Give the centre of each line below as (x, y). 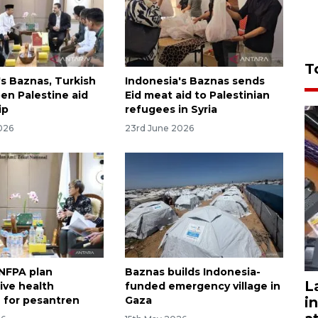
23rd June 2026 (159, 128)
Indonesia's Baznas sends (194, 81)
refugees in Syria (171, 109)
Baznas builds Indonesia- (192, 272)
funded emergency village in (202, 286)
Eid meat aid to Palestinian (197, 95)
